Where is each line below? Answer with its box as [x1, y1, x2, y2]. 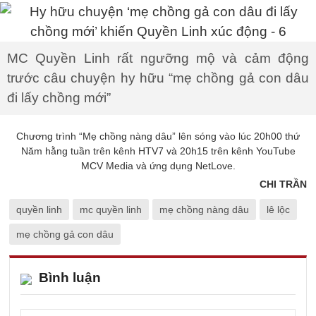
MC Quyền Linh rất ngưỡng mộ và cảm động [7, 51, 309, 66]
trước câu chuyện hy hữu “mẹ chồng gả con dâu [7, 71, 309, 85]
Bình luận [39, 270, 101, 285]
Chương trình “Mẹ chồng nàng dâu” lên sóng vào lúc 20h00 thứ [16, 130, 300, 142]
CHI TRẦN [260, 178, 307, 190]
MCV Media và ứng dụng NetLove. [80, 160, 236, 171]
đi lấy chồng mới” [7, 90, 111, 105]
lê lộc [267, 204, 290, 215]
